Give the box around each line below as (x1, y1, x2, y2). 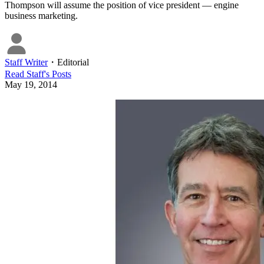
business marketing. (5, 11, 78, 21)
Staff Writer (5, 57, 48, 68)
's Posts (44, 69, 71, 80)
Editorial (57, 57, 89, 68)
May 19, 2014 (5, 80, 57, 90)
